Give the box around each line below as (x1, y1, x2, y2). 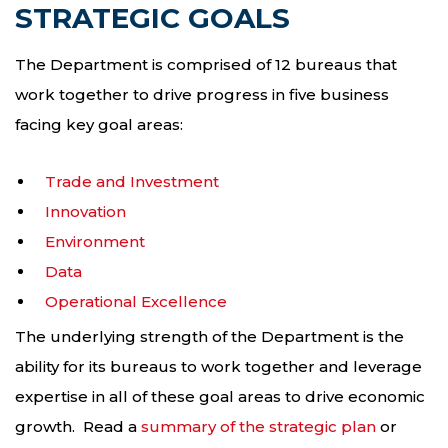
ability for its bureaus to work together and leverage (15, 357, 422, 377)
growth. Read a (15, 417, 141, 437)
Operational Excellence (45, 292, 227, 312)
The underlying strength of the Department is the (15, 327, 404, 347)
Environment (45, 232, 145, 252)
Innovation (45, 202, 126, 222)
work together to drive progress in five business (15, 84, 389, 104)
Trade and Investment (45, 172, 219, 192)
